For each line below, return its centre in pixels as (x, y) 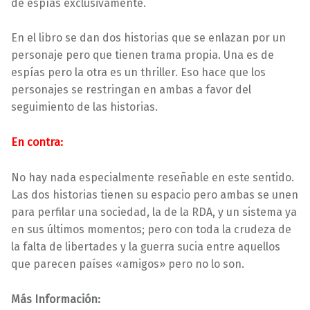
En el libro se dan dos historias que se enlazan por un (148, 38)
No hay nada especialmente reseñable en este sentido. (153, 178)
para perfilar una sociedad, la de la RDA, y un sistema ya (154, 212)
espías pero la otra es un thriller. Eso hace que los (138, 73)
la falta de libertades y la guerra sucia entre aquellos (146, 247)
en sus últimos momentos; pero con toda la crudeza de (151, 230)
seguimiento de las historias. (84, 107)
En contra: (37, 143)
